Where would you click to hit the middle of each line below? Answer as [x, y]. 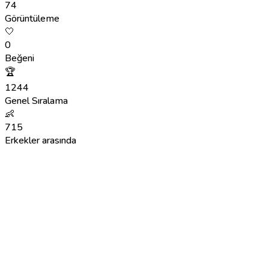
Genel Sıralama [36, 101]
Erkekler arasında [41, 140]
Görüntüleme [32, 18]
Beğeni [20, 58]
